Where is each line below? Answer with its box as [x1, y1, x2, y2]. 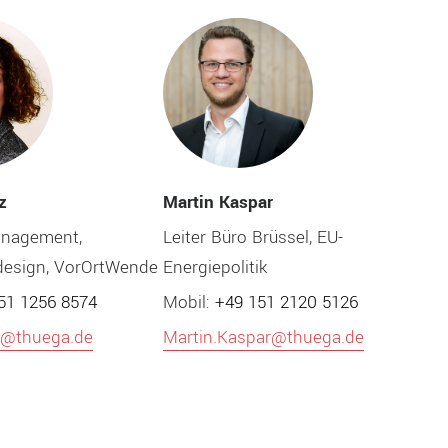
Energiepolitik [162, 254, 267, 280]
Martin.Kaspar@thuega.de [162, 324, 364, 350]
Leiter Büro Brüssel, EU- [162, 224, 343, 250]
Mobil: [162, 289, 215, 315]
